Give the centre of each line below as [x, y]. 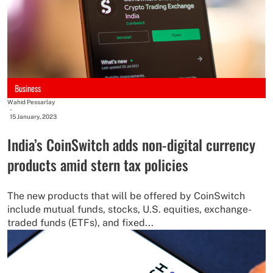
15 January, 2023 [33, 117]
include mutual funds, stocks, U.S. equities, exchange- [129, 210]
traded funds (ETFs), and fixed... [80, 223]
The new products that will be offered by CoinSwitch [126, 196]
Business [28, 88]
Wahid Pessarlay [31, 102]
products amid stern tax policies [98, 165]
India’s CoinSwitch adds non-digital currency [131, 145]
